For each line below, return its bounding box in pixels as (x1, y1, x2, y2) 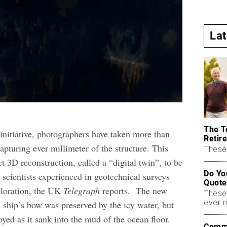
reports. (100, 184, 136, 197)
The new (136, 184, 168, 197)
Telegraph (63, 184, 100, 197)
